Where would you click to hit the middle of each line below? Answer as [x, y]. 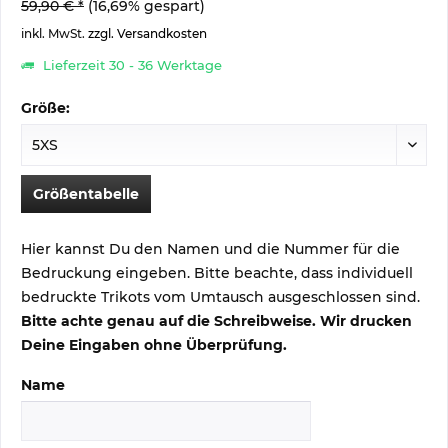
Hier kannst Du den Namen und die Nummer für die [210, 249]
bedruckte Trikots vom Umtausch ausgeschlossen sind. [220, 297]
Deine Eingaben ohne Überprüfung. [154, 345]
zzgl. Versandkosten [147, 33]
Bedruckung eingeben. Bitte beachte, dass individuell [217, 273]
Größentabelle [86, 194]
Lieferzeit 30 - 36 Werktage [130, 65]
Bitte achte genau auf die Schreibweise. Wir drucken [216, 321]
